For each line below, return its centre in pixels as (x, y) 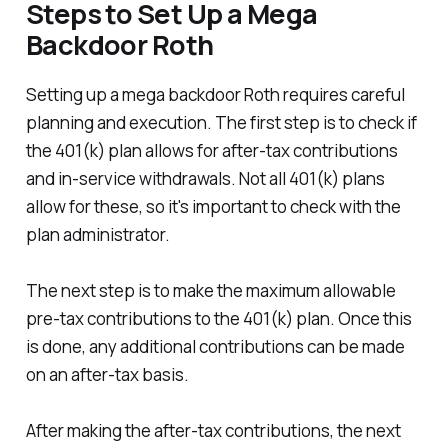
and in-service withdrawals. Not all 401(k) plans (205, 178)
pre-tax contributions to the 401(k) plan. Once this (218, 318)
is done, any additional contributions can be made (215, 346)
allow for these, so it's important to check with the (213, 206)
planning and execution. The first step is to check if (221, 122)
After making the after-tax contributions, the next (213, 430)
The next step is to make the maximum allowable (210, 290)
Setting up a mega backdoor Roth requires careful (215, 94)
